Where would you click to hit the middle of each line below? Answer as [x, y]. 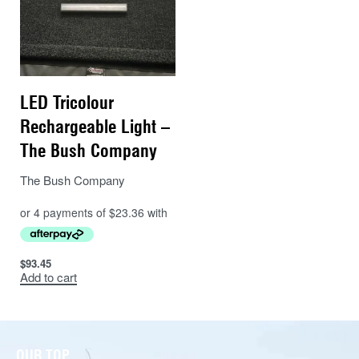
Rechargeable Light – [95, 127]
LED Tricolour [67, 103]
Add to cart [48, 277]
